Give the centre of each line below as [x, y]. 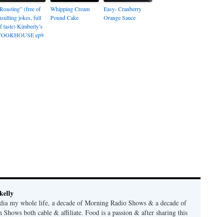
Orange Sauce [120, 17]
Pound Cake [64, 17]
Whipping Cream [70, 9]
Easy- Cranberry [123, 9]
